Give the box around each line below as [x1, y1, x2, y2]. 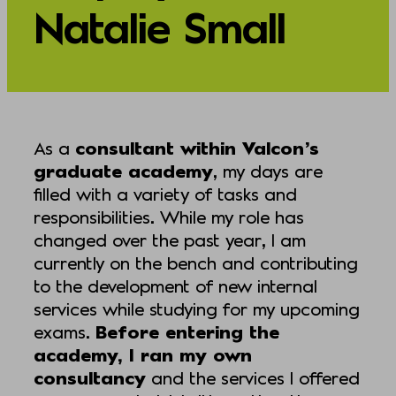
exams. [34, 321, 95, 343]
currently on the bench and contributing [34, 252, 358, 274]
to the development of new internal [34, 275, 317, 297]
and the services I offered [146, 367, 360, 389]
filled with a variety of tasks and [34, 183, 297, 205]
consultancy [34, 367, 146, 389]
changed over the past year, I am [34, 229, 306, 251]
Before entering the [95, 321, 279, 343]
